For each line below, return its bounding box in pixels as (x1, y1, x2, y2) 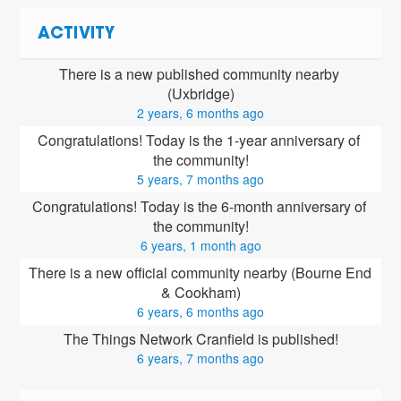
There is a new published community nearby (58, 64, 339, 85)
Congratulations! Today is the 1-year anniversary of (38, 130, 360, 151)
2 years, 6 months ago (137, 104, 264, 123)
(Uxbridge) (166, 83, 235, 105)
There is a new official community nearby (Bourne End (29, 262, 372, 284)
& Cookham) (160, 282, 241, 303)
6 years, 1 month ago (140, 236, 261, 255)
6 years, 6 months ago (137, 303, 264, 321)
